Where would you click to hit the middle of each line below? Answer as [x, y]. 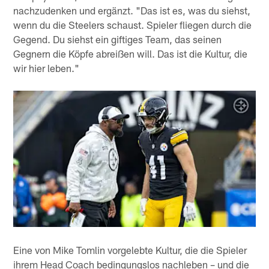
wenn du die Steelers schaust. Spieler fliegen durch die [133, 25]
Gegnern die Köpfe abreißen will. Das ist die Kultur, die [131, 54]
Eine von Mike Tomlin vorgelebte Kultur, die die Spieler [130, 250]
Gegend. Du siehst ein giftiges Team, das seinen [118, 39]
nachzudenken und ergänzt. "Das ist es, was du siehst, [132, 11]
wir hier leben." [47, 68]
